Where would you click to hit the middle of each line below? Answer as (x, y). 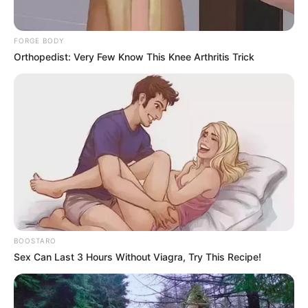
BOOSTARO (35, 241)
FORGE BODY (39, 40)
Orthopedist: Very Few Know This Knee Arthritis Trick (134, 56)
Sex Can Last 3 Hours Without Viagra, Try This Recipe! (137, 257)
